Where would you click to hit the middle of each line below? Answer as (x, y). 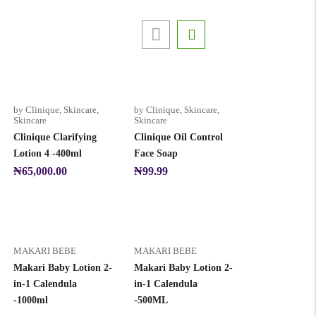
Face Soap (156, 153)
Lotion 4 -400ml (48, 153)
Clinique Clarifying (55, 137)
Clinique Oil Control (178, 137)
